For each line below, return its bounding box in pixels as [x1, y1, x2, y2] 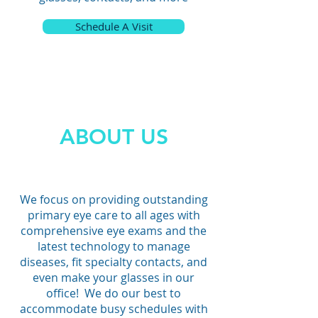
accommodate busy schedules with [19, 301, 208, 317]
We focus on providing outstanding [19, 192, 208, 207]
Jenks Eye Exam [13, 44, 135, 57]
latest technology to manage [37, 238, 190, 254]
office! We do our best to [46, 285, 181, 301]
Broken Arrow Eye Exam [13, 31, 203, 45]
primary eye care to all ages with [27, 207, 200, 223]
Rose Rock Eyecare [13, 18, 165, 32]
